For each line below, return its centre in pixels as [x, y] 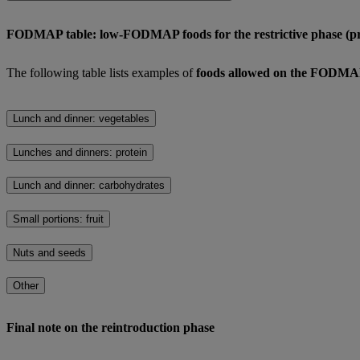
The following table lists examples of [101, 73]
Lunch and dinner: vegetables [81, 118]
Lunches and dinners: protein [80, 152]
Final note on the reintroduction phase [110, 328]
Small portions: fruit [58, 219]
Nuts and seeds [49, 252]
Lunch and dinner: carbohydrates [89, 186]
